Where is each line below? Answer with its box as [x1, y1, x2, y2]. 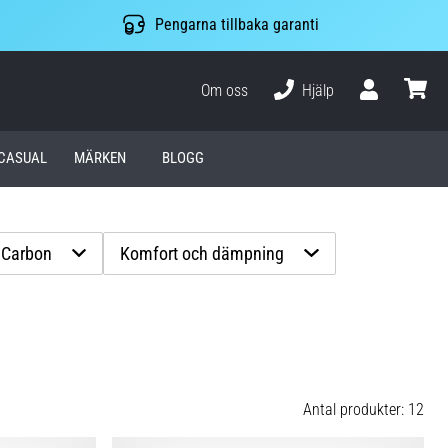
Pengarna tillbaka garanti [154, 15, 319, 35]
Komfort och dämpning [120, 242, 285, 264]
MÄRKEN [74, 149, 127, 168]
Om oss [201, 80, 249, 100]
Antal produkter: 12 [303, 399, 424, 419]
